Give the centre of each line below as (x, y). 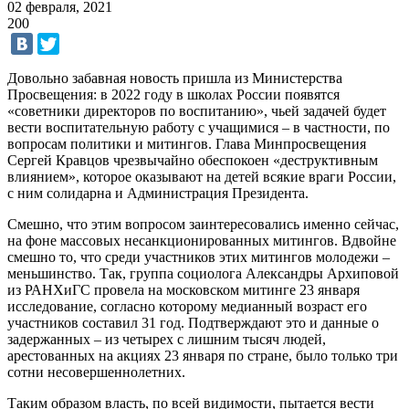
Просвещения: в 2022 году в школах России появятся (173, 94)
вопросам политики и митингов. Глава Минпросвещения (187, 143)
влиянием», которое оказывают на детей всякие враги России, (202, 176)
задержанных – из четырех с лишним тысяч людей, (167, 339)
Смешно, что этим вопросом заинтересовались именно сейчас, (203, 224)
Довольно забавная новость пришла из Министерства (175, 78)
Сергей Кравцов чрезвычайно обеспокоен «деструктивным (193, 160)
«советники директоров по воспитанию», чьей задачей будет (197, 110)
